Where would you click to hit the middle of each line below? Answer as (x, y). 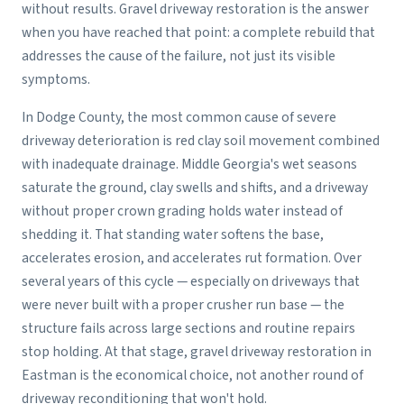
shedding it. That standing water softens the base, (173, 235)
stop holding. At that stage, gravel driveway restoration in (197, 352)
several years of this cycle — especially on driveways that (191, 282)
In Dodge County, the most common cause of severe (179, 118)
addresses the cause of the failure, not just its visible (179, 56)
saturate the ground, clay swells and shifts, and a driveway (195, 188)
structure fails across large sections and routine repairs (188, 329)
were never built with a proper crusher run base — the (183, 305)
